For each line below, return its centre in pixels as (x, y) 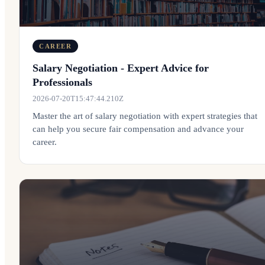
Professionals (62, 82)
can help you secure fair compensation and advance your (138, 129)
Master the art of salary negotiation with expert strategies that (145, 116)
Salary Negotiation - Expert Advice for (121, 68)
